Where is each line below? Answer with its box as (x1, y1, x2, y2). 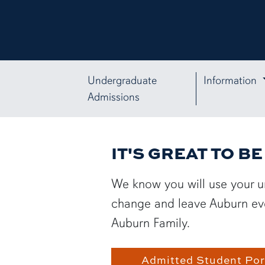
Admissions (87, 89, 140, 104)
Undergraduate (87, 73, 157, 88)
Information (203, 73, 260, 88)
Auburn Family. (111, 215, 190, 231)
